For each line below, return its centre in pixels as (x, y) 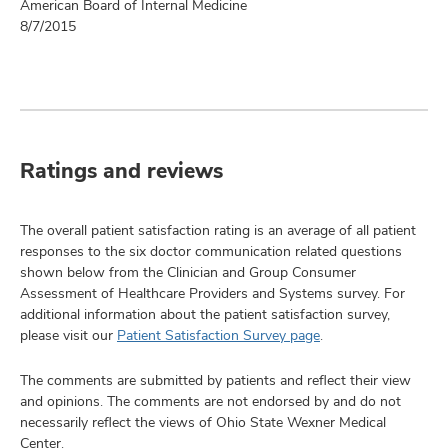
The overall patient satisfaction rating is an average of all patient (218, 230)
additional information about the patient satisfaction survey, (205, 314)
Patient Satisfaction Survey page (218, 335)
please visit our (68, 335)
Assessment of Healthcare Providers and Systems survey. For (212, 293)
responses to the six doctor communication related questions (211, 251)
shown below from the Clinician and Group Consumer (188, 272)
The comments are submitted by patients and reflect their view (215, 380)
